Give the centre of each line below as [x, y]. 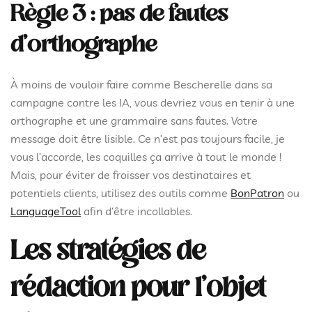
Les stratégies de [108, 252]
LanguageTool [46, 211]
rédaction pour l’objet [138, 289]
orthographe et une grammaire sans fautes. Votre [134, 120]
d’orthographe [84, 46]
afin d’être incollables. [138, 211]
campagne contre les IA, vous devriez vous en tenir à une [153, 102]
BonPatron [257, 193]
